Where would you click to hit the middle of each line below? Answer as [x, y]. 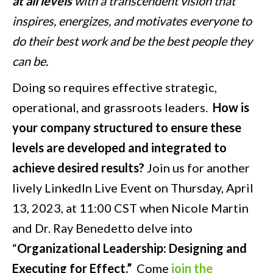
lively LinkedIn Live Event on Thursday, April [133, 188]
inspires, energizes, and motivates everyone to [132, 21]
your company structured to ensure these [127, 128]
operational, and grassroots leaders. [112, 108]
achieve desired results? [78, 168]
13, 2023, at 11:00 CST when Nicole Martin [130, 208]
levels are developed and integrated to [119, 148]
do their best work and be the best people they [132, 41]
